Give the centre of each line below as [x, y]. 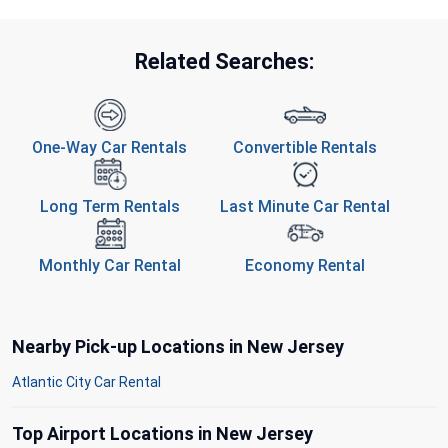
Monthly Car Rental [109, 266]
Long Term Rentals [109, 207]
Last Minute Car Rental [304, 207]
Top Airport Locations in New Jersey [162, 434]
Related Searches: [224, 62]
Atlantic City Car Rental [86, 382]
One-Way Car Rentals [110, 148]
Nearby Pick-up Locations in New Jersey [178, 347]
